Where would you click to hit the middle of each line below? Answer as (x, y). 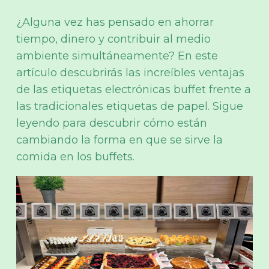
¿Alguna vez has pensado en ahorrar (115, 23)
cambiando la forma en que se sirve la (119, 140)
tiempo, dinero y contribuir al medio (113, 39)
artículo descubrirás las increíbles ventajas (130, 73)
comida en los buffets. (75, 157)
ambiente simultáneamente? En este (117, 56)
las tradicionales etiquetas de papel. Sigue (130, 107)
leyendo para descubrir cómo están (112, 123)
